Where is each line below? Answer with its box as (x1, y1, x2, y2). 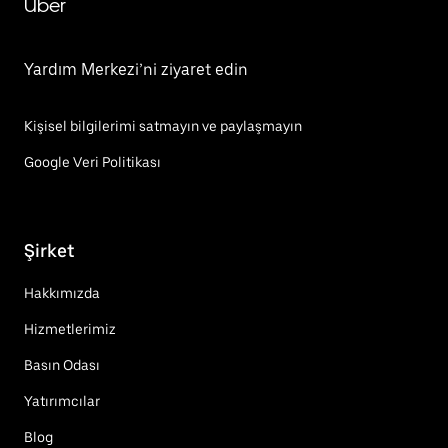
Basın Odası (24, 356, 100, 373)
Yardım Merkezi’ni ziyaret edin (24, 60, 248, 79)
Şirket (24, 239, 74, 261)
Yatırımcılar (24, 392, 100, 409)
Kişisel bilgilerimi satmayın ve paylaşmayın (24, 118, 302, 134)
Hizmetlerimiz (24, 320, 116, 337)
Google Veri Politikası (24, 154, 161, 170)
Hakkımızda (24, 284, 100, 301)
